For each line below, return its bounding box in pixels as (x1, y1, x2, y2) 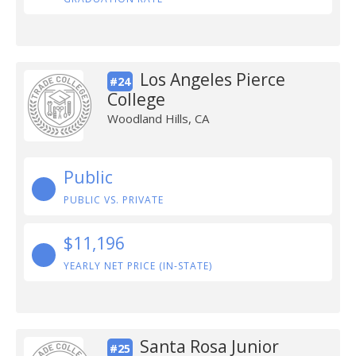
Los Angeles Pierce (139, 68, 285, 91)
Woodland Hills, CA (106, 110, 209, 126)
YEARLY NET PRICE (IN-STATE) (64, 259, 212, 273)
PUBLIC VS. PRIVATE (64, 193, 164, 207)
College (106, 88, 165, 110)
